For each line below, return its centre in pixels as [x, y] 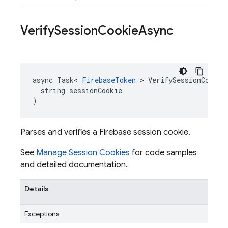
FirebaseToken [109, 80]
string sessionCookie [77, 90]
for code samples [163, 153]
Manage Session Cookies [83, 153]
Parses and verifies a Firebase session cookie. [105, 132]
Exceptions [42, 214]
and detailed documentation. [74, 165]
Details [37, 189]
